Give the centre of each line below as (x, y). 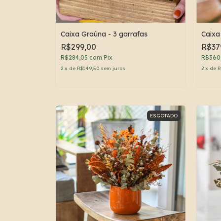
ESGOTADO (164, 115)
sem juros (113, 68)
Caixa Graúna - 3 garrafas (104, 34)
